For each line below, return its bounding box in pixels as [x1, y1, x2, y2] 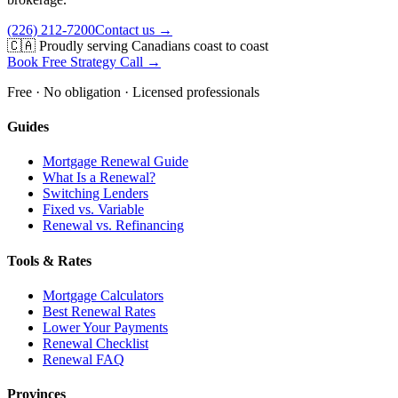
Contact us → [95, 21, 172, 37]
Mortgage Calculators [43, 287, 163, 303]
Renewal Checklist [43, 335, 148, 351]
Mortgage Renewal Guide [43, 154, 188, 170]
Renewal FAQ [43, 351, 124, 367]
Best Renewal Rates [43, 303, 155, 319]
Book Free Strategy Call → [7, 53, 161, 69]
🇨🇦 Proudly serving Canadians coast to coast [7, 37, 268, 53]
